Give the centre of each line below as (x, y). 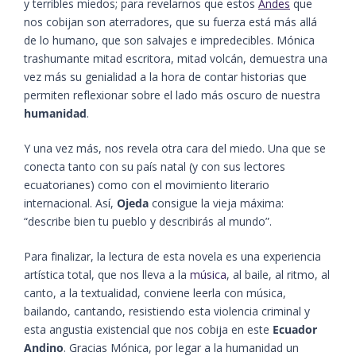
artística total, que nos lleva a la (107, 274)
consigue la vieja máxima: (216, 203)
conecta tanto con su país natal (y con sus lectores (155, 166)
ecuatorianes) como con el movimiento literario (147, 184)
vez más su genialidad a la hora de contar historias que (165, 76)
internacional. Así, (70, 203)
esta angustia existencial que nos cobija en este (148, 329)
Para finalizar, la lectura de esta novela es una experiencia (172, 256)
